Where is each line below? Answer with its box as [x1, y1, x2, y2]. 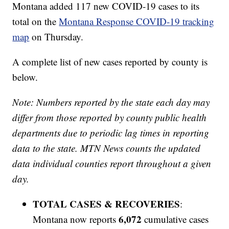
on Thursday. [29, 30, 84, 43]
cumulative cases [142, 213, 209, 226]
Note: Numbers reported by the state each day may [12, 96, 210, 109]
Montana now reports [33, 213, 119, 226]
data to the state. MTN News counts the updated [12, 142, 201, 155]
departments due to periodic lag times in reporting [12, 126, 210, 140]
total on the [12, 15, 59, 28]
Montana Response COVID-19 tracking [59, 15, 215, 28]
